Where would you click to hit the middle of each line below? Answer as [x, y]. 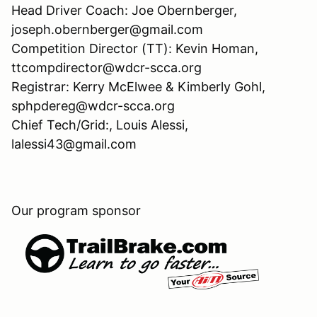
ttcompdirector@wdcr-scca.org [106, 67]
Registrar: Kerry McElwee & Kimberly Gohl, [138, 86]
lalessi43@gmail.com [74, 144]
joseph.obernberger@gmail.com [107, 29]
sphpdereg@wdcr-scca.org [93, 105]
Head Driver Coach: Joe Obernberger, [124, 10]
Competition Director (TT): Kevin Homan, [135, 48]
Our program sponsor [113, 210]
